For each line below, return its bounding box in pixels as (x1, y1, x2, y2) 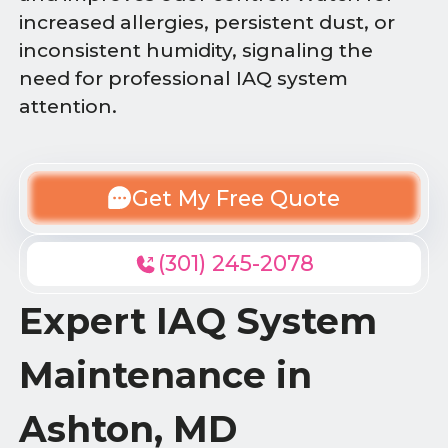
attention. (19, 95, 118, 119)
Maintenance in (19, 352, 313, 397)
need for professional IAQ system (19, 67, 349, 91)
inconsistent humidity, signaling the (19, 39, 374, 63)
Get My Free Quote (132, 184, 340, 211)
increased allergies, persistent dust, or (19, 11, 396, 35)
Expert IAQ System (19, 298, 378, 343)
